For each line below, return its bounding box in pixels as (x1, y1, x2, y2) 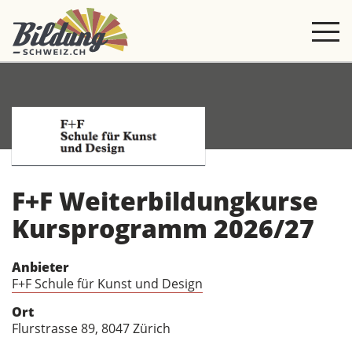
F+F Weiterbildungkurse (12, 184, 318, 218)
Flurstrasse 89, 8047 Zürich (12, 320, 170, 337)
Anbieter (12, 258, 69, 276)
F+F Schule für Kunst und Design (12, 275, 203, 292)
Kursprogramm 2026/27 (12, 211, 314, 245)
